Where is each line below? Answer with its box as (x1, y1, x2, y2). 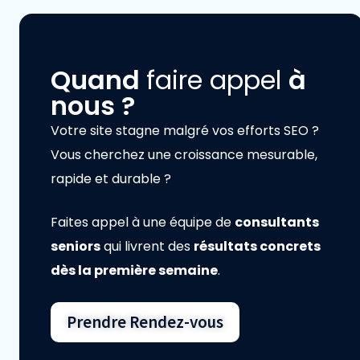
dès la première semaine (51, 261, 218, 280)
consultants (235, 213, 319, 232)
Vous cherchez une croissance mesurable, (51, 145, 317, 165)
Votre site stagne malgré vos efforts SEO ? (51, 121, 319, 141)
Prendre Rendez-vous (67, 311, 223, 333)
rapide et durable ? (51, 170, 171, 189)
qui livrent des (100, 237, 194, 256)
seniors (51, 237, 100, 256)
